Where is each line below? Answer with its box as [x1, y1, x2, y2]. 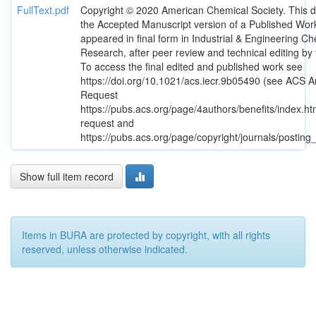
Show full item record [20, 169, 114, 183]
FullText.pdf [17, 3, 69, 17]
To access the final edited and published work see [80, 59, 303, 73]
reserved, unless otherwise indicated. [22, 242, 188, 256]
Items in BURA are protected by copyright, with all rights [22, 228, 270, 242]
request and [80, 116, 134, 130]
